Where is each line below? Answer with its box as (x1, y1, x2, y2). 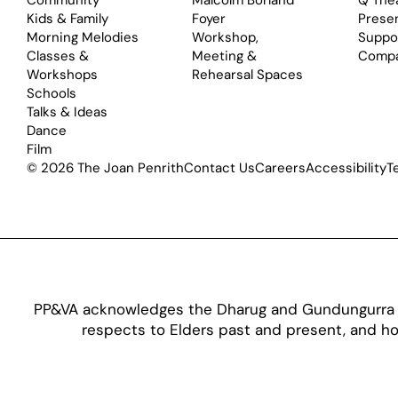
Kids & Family (27, 10, 109, 28)
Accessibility (306, 159, 387, 178)
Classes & (27, 47, 90, 66)
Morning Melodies (27, 28, 139, 47)
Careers (255, 159, 306, 178)
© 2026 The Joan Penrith (27, 159, 185, 178)
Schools (27, 84, 77, 103)
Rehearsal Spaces (192, 66, 304, 84)
